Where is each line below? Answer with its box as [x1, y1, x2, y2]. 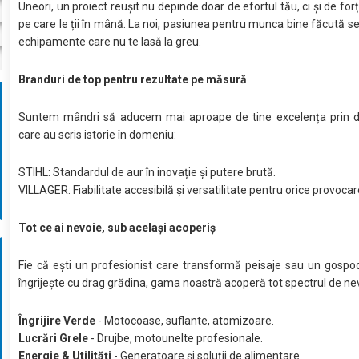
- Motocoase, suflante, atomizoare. [95, 313, 275, 327]
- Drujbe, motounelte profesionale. [91, 331, 264, 345]
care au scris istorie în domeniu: [18, 127, 177, 141]
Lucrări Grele [18, 331, 91, 345]
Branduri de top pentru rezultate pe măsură [18, 72, 248, 86]
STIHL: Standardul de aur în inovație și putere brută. [18, 165, 276, 179]
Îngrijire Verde [18, 313, 96, 327]
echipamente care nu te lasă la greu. [18, 34, 202, 48]
